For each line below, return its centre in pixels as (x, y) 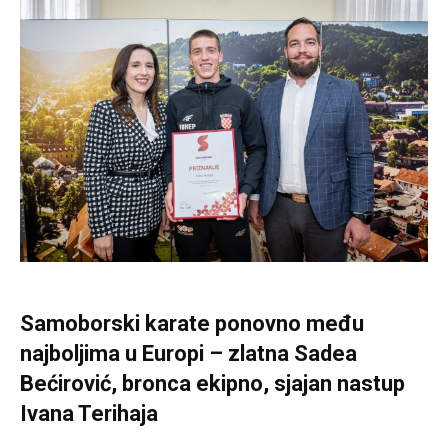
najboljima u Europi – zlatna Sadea (188, 354)
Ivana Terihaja (89, 414)
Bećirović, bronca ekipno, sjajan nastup (212, 384)
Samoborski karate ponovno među (192, 324)
